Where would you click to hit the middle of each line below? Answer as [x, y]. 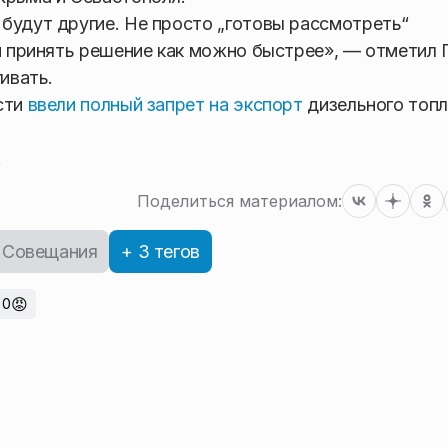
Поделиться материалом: [239, 201]
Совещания [50, 252]
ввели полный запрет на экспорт [165, 105]
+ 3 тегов [160, 252]
